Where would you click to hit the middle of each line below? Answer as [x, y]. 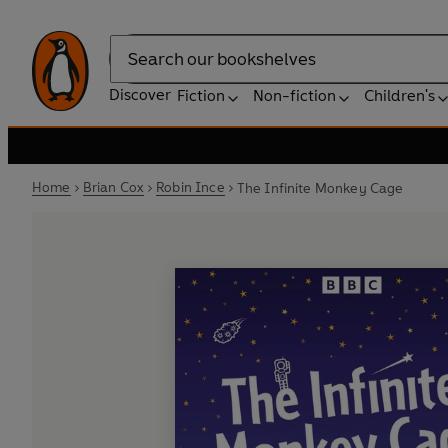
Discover [140, 94]
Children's [399, 95]
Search [134, 69]
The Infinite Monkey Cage [320, 188]
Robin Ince [190, 187]
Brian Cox [113, 187]
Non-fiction [294, 95]
